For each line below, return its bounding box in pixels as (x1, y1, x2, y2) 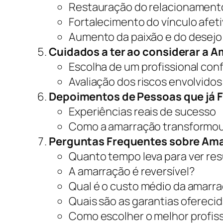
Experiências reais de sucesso (69, 104, 217, 119)
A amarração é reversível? (69, 164, 195, 179)
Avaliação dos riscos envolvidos (69, 74, 222, 90)
